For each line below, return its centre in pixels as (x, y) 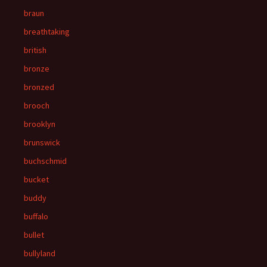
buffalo (36, 216)
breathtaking (47, 32)
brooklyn (40, 124)
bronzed (39, 87)
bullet (34, 235)
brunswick (42, 142)
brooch (37, 105)
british (35, 50)
